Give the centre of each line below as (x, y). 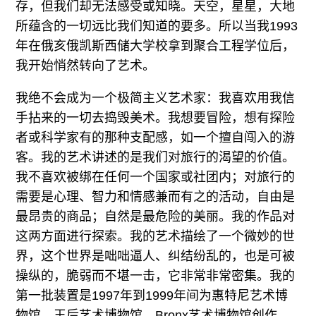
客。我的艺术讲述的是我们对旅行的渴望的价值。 (156, 158)
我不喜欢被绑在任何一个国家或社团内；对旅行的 (156, 177)
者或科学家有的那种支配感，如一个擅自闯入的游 (156, 138)
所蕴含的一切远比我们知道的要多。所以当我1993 (157, 26)
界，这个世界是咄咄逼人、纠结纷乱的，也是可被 (156, 256)
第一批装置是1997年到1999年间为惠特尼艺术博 (152, 296)
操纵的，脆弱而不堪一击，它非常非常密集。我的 (156, 276)
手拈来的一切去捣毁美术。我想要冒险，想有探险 (156, 118)
